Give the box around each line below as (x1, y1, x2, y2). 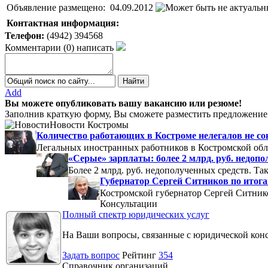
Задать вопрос (62, 249, 120, 260)
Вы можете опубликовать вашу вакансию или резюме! (5, 98, 242, 108)
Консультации (100, 198, 157, 209)
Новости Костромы (50, 119, 129, 130)
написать (77, 42, 114, 53)
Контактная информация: (7, 17, 119, 28)
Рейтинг (122, 249, 159, 260)
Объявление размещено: (7, 2, 105, 13)
